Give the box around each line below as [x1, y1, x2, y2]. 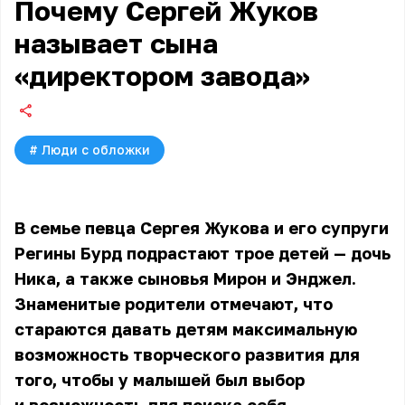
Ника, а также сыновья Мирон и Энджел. [14, 268, 356, 288]
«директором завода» [14, 60, 310, 92]
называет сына [14, 27, 218, 60]
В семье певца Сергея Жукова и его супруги [14, 218, 389, 238]
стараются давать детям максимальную [14, 319, 357, 339]
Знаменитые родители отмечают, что [14, 294, 333, 314]
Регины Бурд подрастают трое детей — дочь [14, 243, 391, 263]
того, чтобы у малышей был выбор [14, 370, 305, 390]
